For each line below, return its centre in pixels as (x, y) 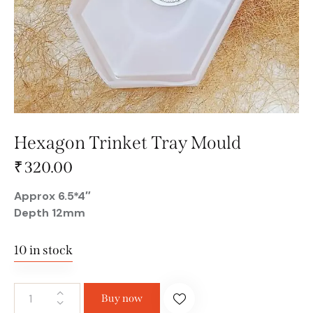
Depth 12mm (50, 212)
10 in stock (43, 250)
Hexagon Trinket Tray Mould (128, 143)
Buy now (122, 298)
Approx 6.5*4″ (52, 196)
